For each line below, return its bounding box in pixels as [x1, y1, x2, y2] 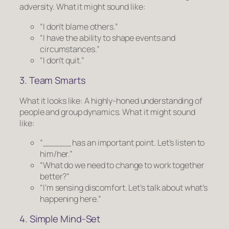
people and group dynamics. [19, 106, 121, 118]
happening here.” [40, 193, 101, 204]
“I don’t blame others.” [40, 20, 118, 32]
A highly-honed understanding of [84, 95, 202, 106]
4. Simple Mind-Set [19, 212, 101, 226]
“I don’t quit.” [40, 54, 84, 66]
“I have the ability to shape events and [40, 32, 176, 43]
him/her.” [40, 148, 73, 159]
